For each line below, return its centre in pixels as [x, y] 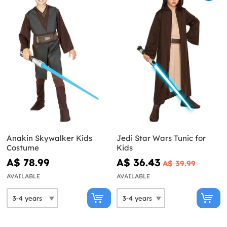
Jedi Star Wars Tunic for [161, 138]
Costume [23, 148]
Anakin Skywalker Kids [49, 138]
